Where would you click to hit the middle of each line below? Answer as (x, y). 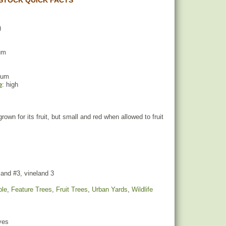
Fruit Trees (72, 189)
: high (10, 84)
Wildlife (142, 189)
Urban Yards (110, 189)
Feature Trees (32, 189)
